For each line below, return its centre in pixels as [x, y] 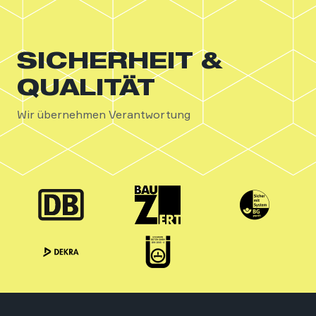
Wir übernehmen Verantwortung [104, 114]
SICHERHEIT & [120, 60]
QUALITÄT [86, 86]
